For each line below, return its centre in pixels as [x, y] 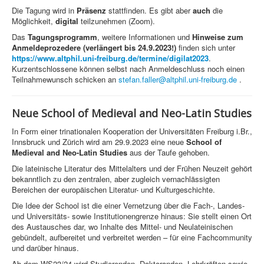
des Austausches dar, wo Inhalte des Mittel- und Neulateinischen [122, 227]
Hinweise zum [218, 37]
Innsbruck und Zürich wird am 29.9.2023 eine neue [98, 142]
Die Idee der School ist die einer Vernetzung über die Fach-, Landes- [128, 206]
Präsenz [90, 11]
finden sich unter [206, 48]
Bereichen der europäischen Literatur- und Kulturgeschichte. [113, 190]
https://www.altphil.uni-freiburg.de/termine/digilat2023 [110, 58]
